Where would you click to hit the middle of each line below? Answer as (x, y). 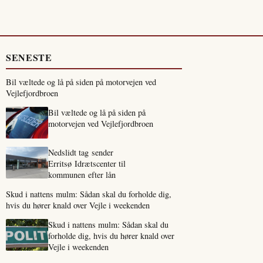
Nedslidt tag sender (81, 152)
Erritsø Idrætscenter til (87, 163)
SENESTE (29, 57)
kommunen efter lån (82, 175)
